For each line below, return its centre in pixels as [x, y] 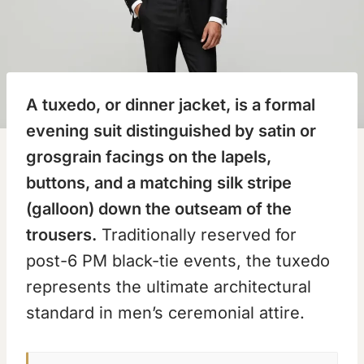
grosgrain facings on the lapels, [149, 157]
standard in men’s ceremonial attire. [165, 313]
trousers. [61, 235]
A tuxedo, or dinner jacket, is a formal [171, 105]
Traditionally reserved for [197, 235]
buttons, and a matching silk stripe [159, 183]
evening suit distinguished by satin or [171, 131]
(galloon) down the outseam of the [159, 209]
